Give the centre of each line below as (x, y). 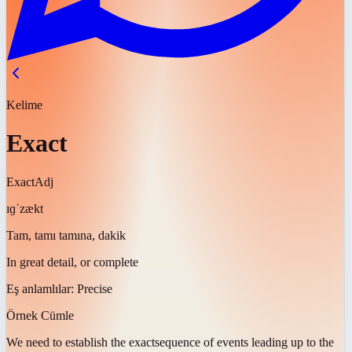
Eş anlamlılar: (42, 288)
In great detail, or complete (72, 262)
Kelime (24, 105)
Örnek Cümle (40, 315)
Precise (95, 288)
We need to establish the (66, 342)
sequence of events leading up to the (244, 342)
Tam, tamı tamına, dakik (66, 235)
